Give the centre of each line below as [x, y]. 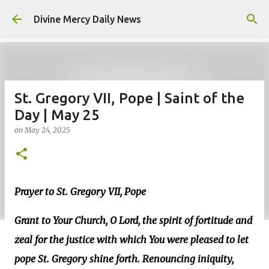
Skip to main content [134, 15]
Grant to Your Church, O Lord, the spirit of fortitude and [133, 220]
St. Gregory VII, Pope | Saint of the [129, 98]
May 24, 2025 [47, 130]
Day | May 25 [57, 115]
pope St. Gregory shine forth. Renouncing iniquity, [124, 259]
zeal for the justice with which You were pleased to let [131, 240]
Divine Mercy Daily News [87, 19]
